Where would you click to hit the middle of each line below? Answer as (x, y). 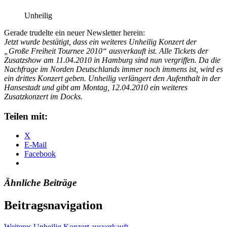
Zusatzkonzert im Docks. (43, 96)
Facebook (40, 154)
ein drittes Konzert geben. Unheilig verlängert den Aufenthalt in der (112, 78)
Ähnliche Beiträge (40, 183)
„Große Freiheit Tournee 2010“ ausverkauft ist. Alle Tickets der (106, 51)
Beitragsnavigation (53, 205)
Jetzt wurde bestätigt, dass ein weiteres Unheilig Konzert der (100, 42)
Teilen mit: (26, 116)
